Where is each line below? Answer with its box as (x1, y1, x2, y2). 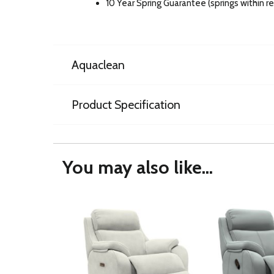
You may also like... (62, 156, 213, 179)
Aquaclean (72, 57, 125, 73)
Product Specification (72, 97, 180, 113)
